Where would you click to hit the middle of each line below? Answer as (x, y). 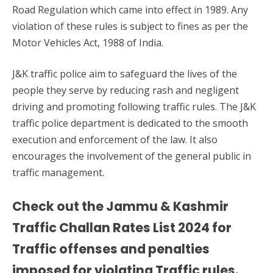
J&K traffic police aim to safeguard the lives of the (125, 74)
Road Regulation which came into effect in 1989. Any (130, 10)
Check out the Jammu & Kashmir (120, 206)
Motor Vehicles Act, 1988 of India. (88, 43)
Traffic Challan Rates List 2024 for (122, 228)
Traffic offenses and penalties (111, 249)
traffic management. (58, 172)
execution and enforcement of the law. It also (115, 140)
